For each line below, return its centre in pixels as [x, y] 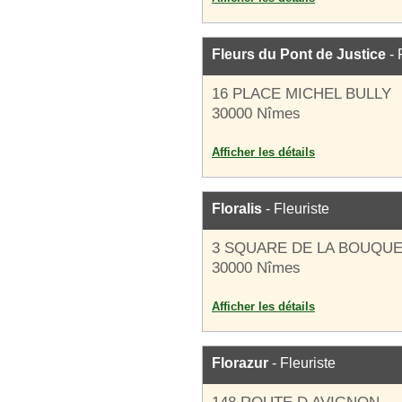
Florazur [240, 363]
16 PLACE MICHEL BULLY [301, 94]
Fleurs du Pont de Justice [299, 54]
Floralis [237, 209]
